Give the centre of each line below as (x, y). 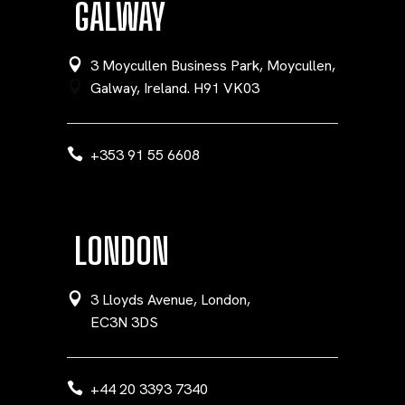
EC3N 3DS (124, 322)
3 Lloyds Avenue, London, (170, 300)
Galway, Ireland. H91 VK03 (175, 88)
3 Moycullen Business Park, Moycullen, (213, 66)
